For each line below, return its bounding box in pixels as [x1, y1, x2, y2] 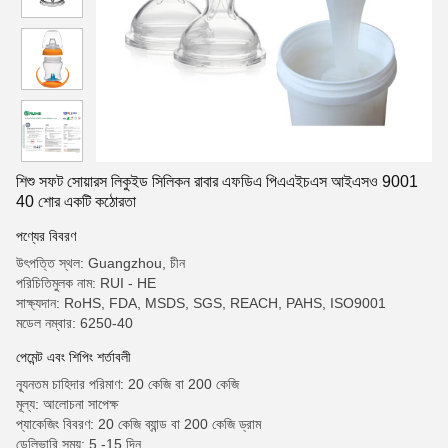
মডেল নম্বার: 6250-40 [16, 315, 133, 331]
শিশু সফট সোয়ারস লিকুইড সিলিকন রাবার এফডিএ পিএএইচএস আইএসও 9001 [16, 173, 418, 190]
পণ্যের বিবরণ [16, 228, 76, 244]
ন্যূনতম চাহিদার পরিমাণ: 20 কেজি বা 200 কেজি [16, 376, 239, 392]
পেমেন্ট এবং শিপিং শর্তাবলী [16, 349, 131, 365]
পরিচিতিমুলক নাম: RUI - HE [16, 275, 156, 291]
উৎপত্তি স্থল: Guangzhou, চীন [16, 255, 185, 271]
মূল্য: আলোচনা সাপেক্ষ [16, 396, 118, 412]
